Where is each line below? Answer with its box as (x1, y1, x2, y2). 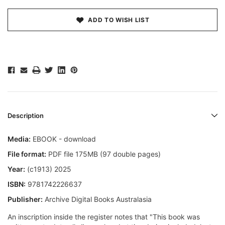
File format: (8, 150, 46, 159)
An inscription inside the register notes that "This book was (8, 212, 200, 221)
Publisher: (8, 195, 43, 204)
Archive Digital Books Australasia (43, 195, 152, 204)
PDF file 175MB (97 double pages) (46, 150, 161, 159)
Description (8, 111, 44, 120)
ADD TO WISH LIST (88, 16, 150, 24)
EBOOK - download (31, 135, 96, 144)
